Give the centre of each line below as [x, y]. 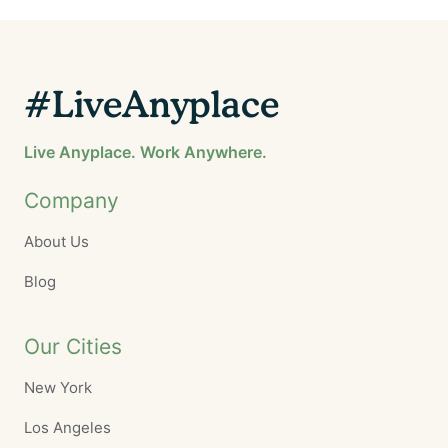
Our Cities [73, 347]
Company [71, 201]
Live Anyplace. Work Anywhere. [145, 152]
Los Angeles [67, 428]
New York [58, 388]
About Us [56, 242]
